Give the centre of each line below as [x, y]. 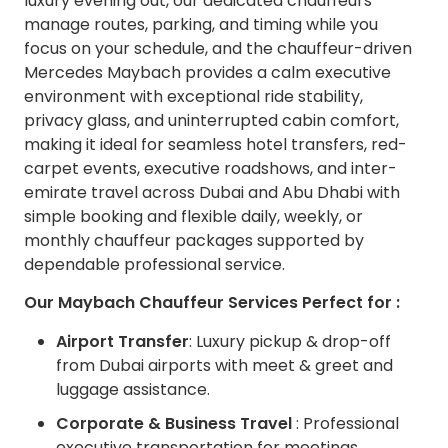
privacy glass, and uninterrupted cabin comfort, [211, 120]
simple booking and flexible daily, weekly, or [193, 216]
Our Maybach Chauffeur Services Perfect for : [212, 303]
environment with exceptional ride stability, [193, 96]
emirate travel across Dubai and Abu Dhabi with [212, 192]
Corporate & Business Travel [174, 423]
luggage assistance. [133, 389]
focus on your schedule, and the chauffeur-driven [218, 48]
